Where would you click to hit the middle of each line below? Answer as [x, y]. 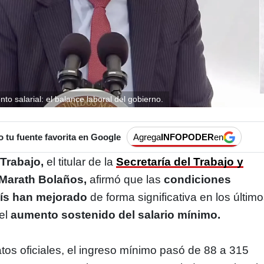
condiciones [198, 179]
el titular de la [80, 162]
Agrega [147, 137]
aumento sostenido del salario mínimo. [114, 215]
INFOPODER [187, 137]
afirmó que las [126, 179]
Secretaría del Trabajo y [180, 162]
